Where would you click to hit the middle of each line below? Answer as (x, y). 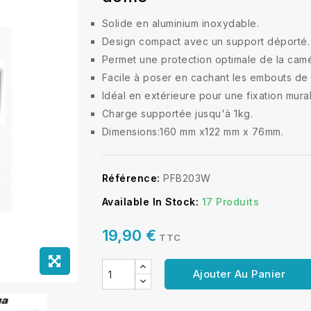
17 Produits (230, 202)
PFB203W (187, 178)
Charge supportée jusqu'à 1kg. (177, 114)
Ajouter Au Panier (239, 274)
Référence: (131, 178)
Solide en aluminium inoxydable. (180, 23)
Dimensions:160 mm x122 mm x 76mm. (192, 132)
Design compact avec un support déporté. (205, 41)
